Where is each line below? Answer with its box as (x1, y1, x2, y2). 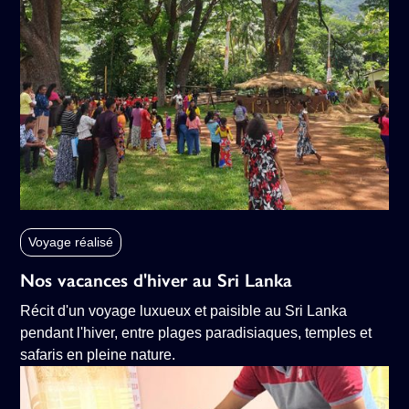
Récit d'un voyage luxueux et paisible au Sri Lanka (20, 303, 348, 320)
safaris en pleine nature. (20, 347, 176, 363)
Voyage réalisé (28, 235, 114, 250)
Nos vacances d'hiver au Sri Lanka (20, 269, 293, 292)
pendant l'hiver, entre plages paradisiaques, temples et (20, 325, 372, 341)
